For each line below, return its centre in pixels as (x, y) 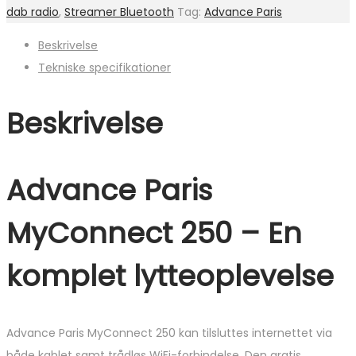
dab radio (33, 12)
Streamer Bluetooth (119, 12)
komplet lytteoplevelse (170, 277)
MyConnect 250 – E (145, 234)
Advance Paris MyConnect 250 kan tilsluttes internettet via (169, 333)
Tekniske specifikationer (104, 68)
